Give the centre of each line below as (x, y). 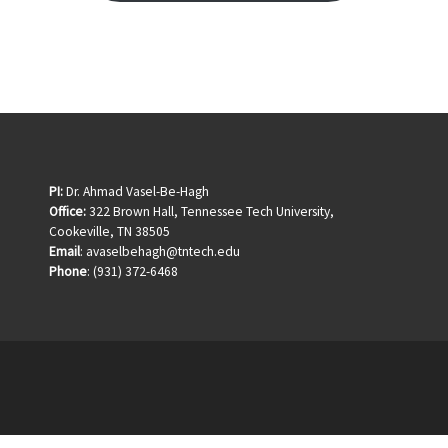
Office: (67, 211)
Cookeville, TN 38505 (109, 231)
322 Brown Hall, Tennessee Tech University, (210, 211)
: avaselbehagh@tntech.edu (160, 251)
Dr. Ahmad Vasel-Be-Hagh (136, 191)
